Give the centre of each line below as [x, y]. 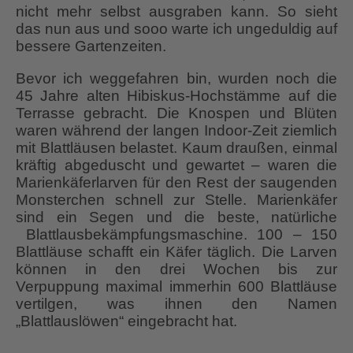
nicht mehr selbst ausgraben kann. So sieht [176, 11]
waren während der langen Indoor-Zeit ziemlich [176, 130]
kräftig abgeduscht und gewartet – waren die [176, 165]
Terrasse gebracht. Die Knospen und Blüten [176, 113]
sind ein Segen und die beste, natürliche [176, 217]
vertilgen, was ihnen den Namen [176, 303]
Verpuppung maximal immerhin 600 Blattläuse [176, 286]
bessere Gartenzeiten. [91, 46]
